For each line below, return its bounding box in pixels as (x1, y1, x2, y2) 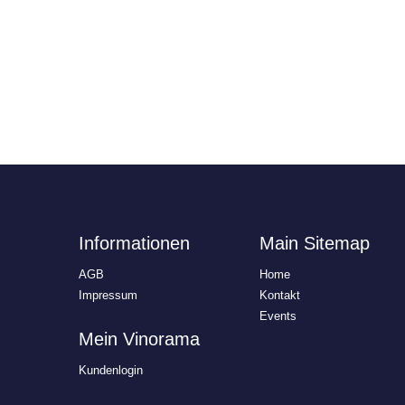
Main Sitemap (259, 233, 370, 253)
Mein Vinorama (79, 329, 200, 349)
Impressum (79, 288, 137, 302)
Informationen (79, 233, 190, 253)
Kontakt (259, 288, 300, 302)
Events (259, 309, 297, 323)
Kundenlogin (79, 363, 143, 377)
